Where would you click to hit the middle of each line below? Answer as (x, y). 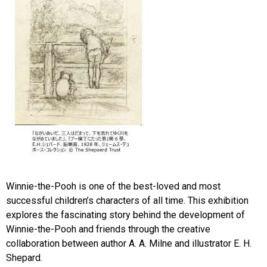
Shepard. (24, 258)
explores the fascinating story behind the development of (125, 215)
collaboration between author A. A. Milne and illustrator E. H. (129, 243)
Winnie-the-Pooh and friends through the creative (108, 229)
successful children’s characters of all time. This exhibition (127, 201)
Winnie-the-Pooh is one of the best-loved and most (113, 186)
